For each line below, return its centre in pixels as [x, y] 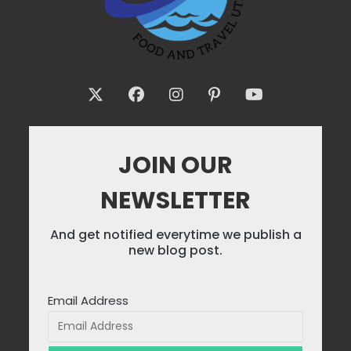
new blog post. [175, 250]
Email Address [89, 300]
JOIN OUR [175, 165]
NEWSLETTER [175, 200]
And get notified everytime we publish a [175, 234]
